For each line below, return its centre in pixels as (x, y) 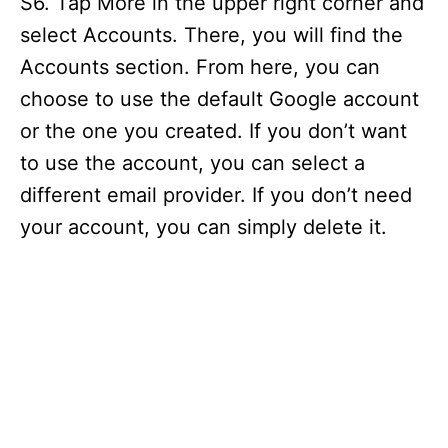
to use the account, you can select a (192, 163)
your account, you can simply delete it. (203, 227)
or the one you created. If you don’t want (213, 131)
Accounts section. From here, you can (200, 67)
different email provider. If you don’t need (216, 195)
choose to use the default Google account (219, 99)
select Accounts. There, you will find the (211, 35)
